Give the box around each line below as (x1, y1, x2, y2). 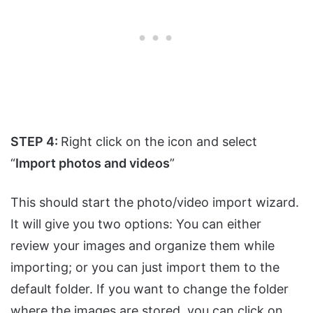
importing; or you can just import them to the (10, 259, 279, 275)
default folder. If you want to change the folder (10, 281, 289, 296)
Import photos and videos (15, 155, 170, 170)
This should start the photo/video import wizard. (10, 194, 299, 210)
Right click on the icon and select (61, 133, 257, 149)
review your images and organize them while (10, 238, 275, 253)
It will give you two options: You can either (10, 216, 261, 231)
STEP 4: (10, 133, 61, 149)
